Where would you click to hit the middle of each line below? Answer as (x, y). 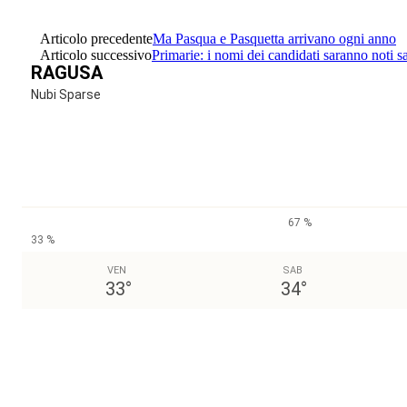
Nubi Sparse (66, 94)
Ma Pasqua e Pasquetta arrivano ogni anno (274, 38)
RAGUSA (67, 72)
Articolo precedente (96, 38)
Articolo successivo (96, 55)
